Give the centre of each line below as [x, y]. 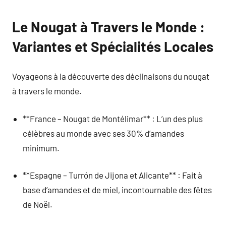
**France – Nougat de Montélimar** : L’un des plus [113, 118]
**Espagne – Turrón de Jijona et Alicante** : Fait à [113, 175]
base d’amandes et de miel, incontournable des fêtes [118, 190]
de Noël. [38, 204]
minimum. [41, 148]
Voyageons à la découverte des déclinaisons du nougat [111, 76]
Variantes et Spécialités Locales [113, 46]
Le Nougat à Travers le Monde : [108, 26]
